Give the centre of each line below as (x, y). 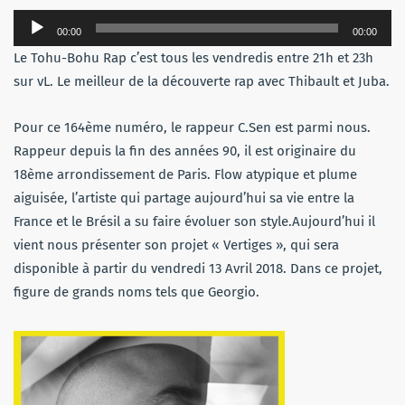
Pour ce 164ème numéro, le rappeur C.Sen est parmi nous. (192, 127)
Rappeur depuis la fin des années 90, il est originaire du (185, 151)
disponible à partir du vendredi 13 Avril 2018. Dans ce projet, (198, 268)
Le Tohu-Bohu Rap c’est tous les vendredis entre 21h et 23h (193, 57)
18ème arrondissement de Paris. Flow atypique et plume (185, 174)
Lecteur (35, 20)
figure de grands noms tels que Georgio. (137, 292)
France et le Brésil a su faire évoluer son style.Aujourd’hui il (194, 221)
